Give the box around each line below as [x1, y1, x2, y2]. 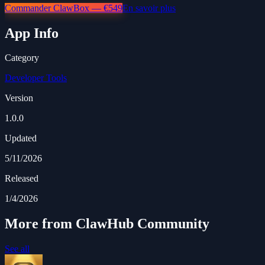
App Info [5, 25, 59, 41]
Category [5, 53, 39, 63]
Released [5, 173, 38, 184]
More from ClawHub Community [5, 216, 209, 232]
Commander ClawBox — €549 [5, 2, 122, 13]
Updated [5, 133, 37, 144]
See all [5, 244, 30, 254]
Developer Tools [5, 73, 67, 83]
